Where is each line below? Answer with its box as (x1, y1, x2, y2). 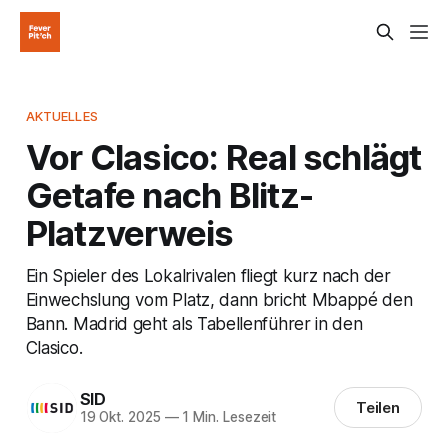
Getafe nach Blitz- (25, 173, 314, 216)
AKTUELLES (25, 107, 98, 124)
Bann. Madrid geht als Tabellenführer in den (25, 312, 363, 334)
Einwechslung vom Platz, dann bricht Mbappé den (25, 288, 413, 310)
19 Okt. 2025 (79, 409, 161, 426)
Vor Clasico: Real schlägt (25, 135, 422, 178)
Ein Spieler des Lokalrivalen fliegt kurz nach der (25, 264, 391, 286)
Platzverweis (25, 211, 234, 254)
